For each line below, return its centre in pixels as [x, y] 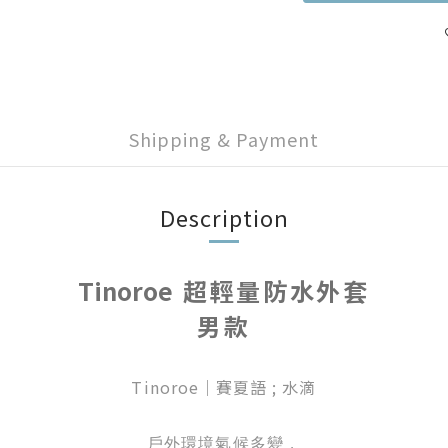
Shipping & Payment [224, 139]
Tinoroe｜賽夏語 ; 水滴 [224, 387]
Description [224, 217]
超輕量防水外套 [276, 290]
